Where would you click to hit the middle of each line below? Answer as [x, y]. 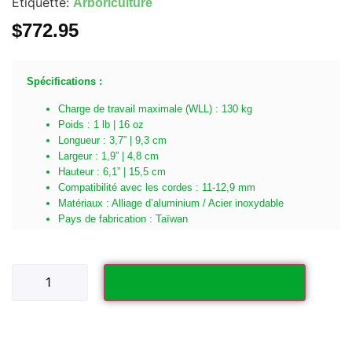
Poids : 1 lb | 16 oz [101, 124]
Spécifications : [64, 82]
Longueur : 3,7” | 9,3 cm [112, 140]
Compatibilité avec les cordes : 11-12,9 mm [157, 187]
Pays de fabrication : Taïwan [123, 218]
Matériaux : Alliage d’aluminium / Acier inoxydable [171, 203]
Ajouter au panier [205, 281]
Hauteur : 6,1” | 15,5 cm [112, 171]
